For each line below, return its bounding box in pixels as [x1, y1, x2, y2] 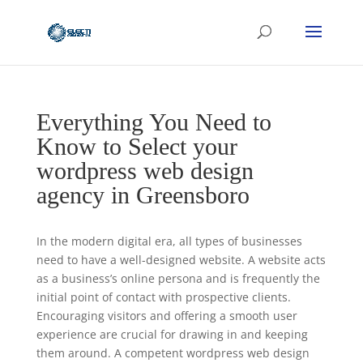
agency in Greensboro [36, 181, 250, 208]
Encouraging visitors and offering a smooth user [36, 308, 297, 323]
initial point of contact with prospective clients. [36, 289, 291, 305]
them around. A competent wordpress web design [36, 345, 310, 361]
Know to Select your [36, 133, 237, 160]
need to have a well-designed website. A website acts [36, 252, 326, 267]
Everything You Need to [36, 109, 271, 135]
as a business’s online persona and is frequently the [36, 271, 320, 286]
